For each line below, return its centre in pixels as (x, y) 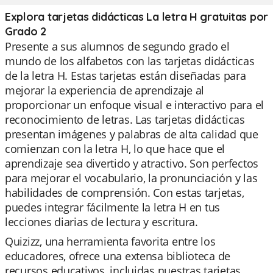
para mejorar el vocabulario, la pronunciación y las (131, 178)
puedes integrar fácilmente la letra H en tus (113, 207)
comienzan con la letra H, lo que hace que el (115, 149)
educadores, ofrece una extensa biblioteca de (118, 256)
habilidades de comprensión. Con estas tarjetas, (125, 193)
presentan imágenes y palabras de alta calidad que (132, 134)
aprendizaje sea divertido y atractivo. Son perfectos (132, 163)
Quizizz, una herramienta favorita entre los (110, 241)
